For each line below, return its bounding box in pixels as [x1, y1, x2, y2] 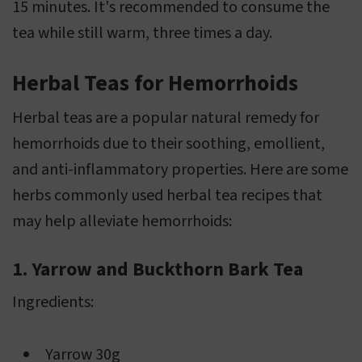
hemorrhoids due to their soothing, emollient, [12, 133, 325, 156]
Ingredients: [12, 291, 94, 314]
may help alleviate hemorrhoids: [12, 210, 232, 234]
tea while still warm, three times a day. [12, 22, 272, 45]
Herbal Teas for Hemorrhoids [12, 67, 298, 100]
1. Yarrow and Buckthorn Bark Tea [12, 255, 303, 284]
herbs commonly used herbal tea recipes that [12, 184, 322, 208]
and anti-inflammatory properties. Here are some [12, 158, 348, 182]
